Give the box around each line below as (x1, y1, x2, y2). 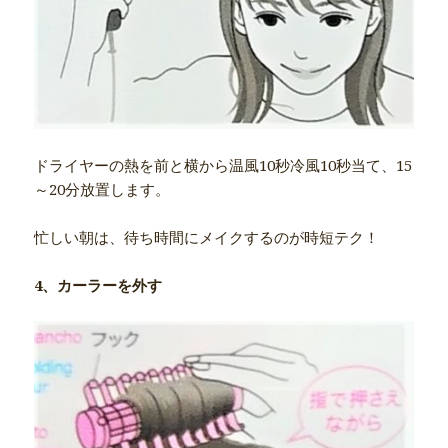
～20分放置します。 (34, 179, 171, 200)
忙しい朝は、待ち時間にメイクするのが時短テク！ (34, 227, 380, 248)
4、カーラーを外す (34, 275, 163, 296)
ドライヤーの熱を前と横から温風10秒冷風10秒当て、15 (34, 155, 413, 176)
